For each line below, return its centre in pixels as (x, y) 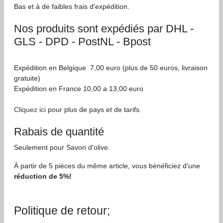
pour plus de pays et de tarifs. (94, 110)
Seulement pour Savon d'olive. (62, 148)
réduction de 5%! (43, 176)
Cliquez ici (30, 110)
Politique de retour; (62, 211)
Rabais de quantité (59, 132)
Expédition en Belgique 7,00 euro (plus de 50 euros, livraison (111, 68)
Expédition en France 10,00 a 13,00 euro (79, 89)
